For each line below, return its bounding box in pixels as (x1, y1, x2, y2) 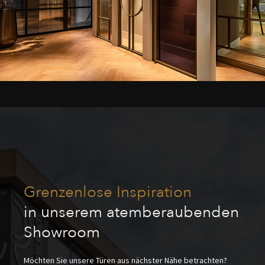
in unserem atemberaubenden (24, 202, 239, 224)
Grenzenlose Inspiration (24, 182, 192, 203)
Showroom (24, 222, 100, 244)
